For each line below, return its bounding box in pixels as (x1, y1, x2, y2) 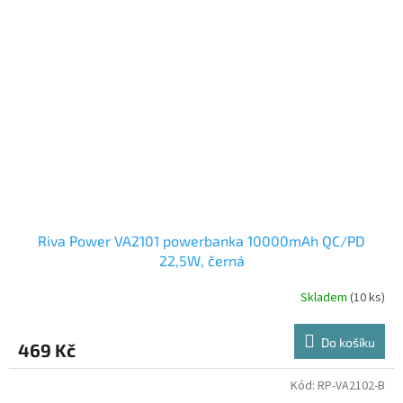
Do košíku (321, 335, 375, 351)
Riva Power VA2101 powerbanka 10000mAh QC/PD (38, 232, 365, 250)
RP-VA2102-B (318, 377, 385, 396)
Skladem (300, 288, 350, 307)
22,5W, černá (158, 252, 245, 270)
